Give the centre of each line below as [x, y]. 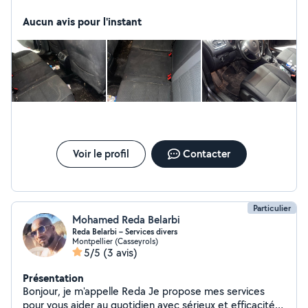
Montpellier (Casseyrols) [115, 241]
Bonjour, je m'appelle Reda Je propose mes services [86, 291]
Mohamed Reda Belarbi [126, 220]
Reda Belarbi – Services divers [125, 232]
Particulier [272, 208]
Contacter [206, 154]
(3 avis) [120, 253]
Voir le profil [101, 154]
